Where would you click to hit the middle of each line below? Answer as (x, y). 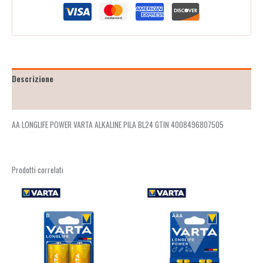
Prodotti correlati (38, 169)
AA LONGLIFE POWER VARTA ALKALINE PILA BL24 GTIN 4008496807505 (118, 124)
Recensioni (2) (38, 100)
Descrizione (33, 78)
